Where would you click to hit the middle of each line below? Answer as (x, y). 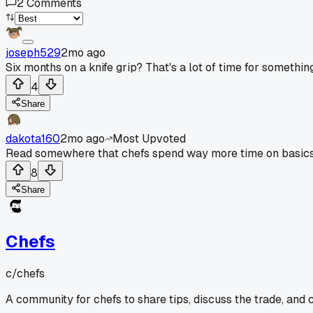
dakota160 (33, 138)
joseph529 (33, 52)
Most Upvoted (149, 138)
